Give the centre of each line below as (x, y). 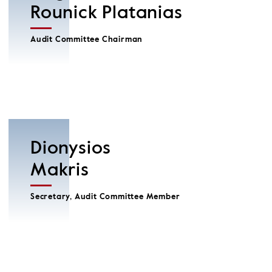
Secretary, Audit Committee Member (105, 197)
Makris (60, 171)
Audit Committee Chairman (87, 40)
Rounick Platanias (107, 13)
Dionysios (73, 149)
